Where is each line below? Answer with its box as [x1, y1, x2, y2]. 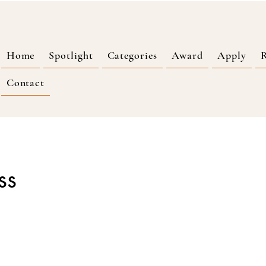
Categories [107, 49, 157, 62]
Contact [6, 76, 45, 89]
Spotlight [49, 49, 93, 62]
